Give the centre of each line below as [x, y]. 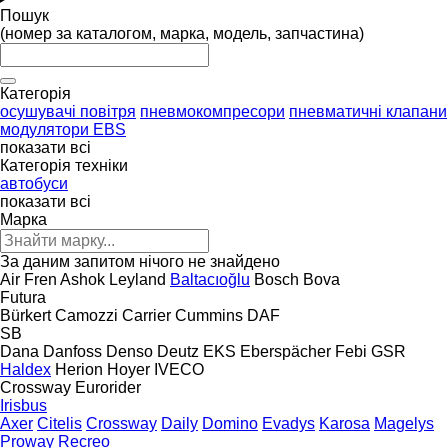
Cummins [209, 315]
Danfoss [72, 351]
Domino [230, 423]
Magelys [404, 423]
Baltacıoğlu [210, 279]
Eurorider [108, 387]
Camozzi [86, 315]
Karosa [344, 423]
